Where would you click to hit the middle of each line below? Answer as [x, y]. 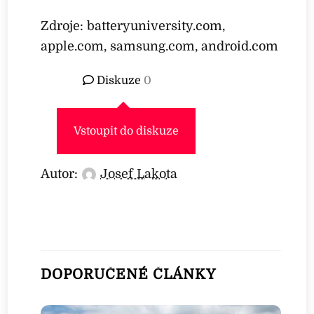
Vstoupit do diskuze [127, 131]
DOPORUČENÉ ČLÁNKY [128, 274]
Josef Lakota [139, 174]
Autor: [60, 174]
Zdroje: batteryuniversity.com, [133, 26]
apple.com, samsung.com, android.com [160, 46]
